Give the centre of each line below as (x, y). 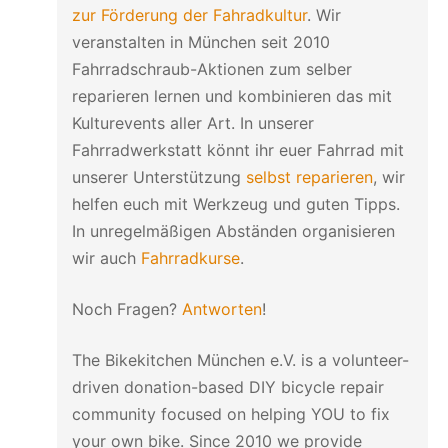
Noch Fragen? (126, 308)
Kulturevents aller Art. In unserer (192, 122)
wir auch (106, 257)
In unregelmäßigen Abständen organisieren (233, 230)
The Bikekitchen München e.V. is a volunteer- (240, 359)
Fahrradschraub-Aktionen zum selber (211, 68)
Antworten (221, 308)
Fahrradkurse (190, 257)
